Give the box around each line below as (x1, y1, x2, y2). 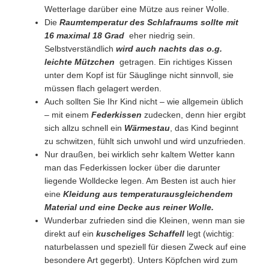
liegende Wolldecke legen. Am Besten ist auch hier (44, 176, 237, 186)
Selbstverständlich (44, 44, 116, 54)
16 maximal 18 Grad (44, 31, 125, 41)
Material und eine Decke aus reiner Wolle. (44, 202, 214, 213)
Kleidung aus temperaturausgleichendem (63, 189, 233, 199)
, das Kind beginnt (170, 123, 239, 133)
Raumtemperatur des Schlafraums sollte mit (59, 17, 239, 28)
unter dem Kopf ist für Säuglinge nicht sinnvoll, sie (44, 70, 234, 80)
